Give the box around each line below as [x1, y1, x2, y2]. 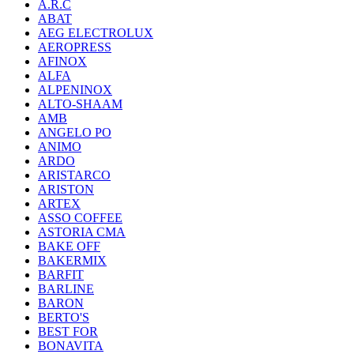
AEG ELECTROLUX [38, 26, 153, 40]
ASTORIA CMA [38, 225, 126, 239]
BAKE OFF [38, 239, 100, 253]
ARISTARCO [38, 168, 111, 182]
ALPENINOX [38, 83, 112, 96]
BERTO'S [38, 311, 89, 324]
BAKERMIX [38, 254, 107, 267]
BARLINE [38, 282, 94, 296]
